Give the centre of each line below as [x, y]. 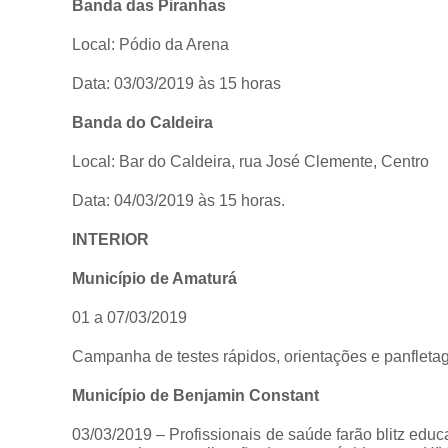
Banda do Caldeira [142, 122]
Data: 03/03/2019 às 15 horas [176, 83]
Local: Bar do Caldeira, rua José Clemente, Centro [250, 161]
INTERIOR [110, 239]
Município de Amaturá [154, 278]
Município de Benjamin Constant [195, 395]
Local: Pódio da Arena [150, 44]
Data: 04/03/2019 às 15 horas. [178, 200]
